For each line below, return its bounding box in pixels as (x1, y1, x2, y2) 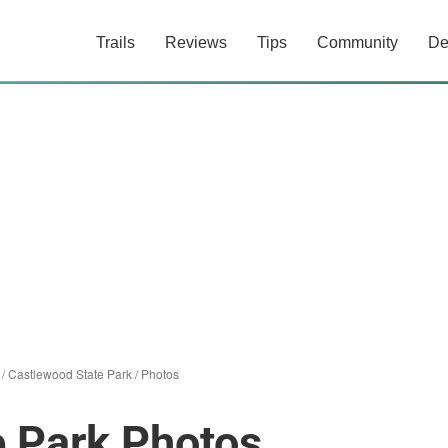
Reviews (165, 34, 227, 51)
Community (317, 34, 398, 51)
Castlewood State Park (8, 365, 132, 382)
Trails (96, 34, 135, 51)
